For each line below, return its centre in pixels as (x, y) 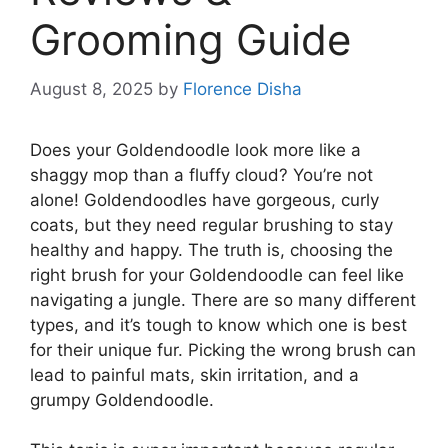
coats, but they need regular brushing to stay (211, 224)
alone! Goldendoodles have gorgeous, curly (204, 199)
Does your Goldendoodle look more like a (195, 149)
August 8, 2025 (91, 88)
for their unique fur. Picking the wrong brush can (223, 349)
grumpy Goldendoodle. (122, 399)
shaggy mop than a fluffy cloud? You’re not (201, 174)
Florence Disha (242, 88)
